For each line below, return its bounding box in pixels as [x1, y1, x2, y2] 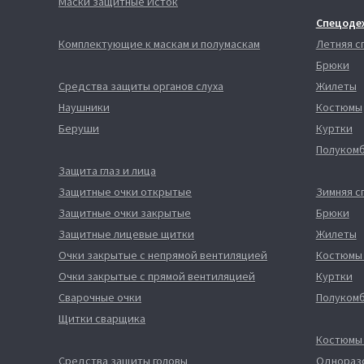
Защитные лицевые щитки [58, 227, 194, 241]
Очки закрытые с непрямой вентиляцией [58, 248, 267, 262]
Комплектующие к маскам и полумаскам [58, 37, 260, 51]
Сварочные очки [58, 290, 141, 305]
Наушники [58, 100, 110, 115]
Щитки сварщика [58, 311, 145, 326]
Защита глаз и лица [58, 163, 156, 178]
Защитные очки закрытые [58, 206, 191, 220]
